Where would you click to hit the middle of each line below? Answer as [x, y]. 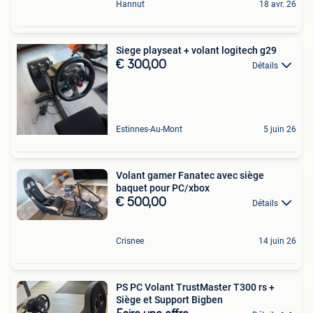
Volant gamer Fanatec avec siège [190, 175]
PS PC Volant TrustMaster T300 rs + [195, 287]
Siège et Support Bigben [169, 300]
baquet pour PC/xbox [163, 188]
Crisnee [130, 241]
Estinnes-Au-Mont [149, 129]
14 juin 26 [277, 241]
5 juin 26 [280, 129]
